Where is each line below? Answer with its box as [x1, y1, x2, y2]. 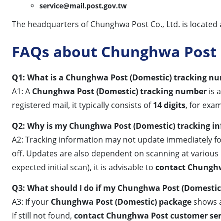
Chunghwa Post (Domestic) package [51, 196, 191, 207]
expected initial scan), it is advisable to [12, 161, 155, 173]
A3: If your [12, 196, 51, 207]
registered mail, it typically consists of [12, 99, 153, 110]
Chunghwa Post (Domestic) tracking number [32, 85, 207, 97]
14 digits [153, 99, 185, 110]
